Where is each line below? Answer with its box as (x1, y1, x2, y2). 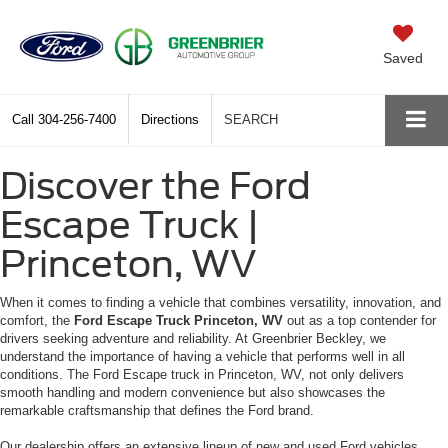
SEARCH (224, 111, 278, 127)
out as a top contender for (283, 312, 436, 328)
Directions (141, 111, 199, 127)
